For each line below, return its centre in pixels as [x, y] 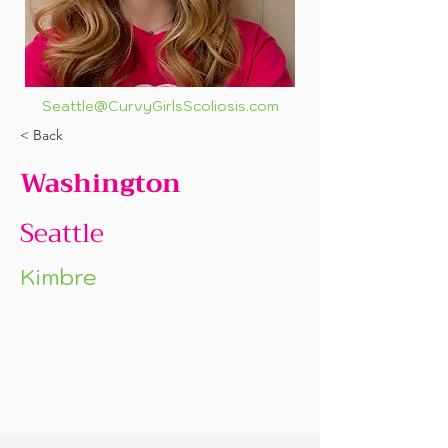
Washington [100, 183]
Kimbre [58, 276]
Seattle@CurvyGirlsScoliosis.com [160, 106]
